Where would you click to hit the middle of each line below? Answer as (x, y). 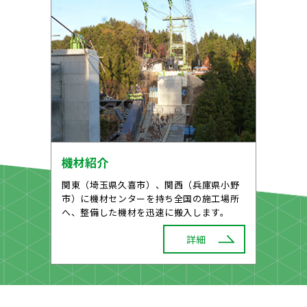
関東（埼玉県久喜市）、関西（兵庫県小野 (151, 184)
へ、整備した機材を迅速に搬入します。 (146, 212)
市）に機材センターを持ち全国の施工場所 (151, 198)
